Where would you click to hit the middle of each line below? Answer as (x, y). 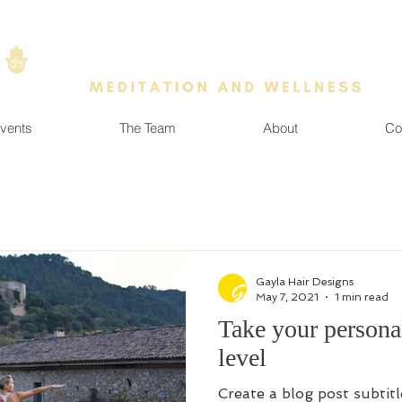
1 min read (362, 297)
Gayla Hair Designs (305, 282)
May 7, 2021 (287, 297)
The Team (148, 128)
